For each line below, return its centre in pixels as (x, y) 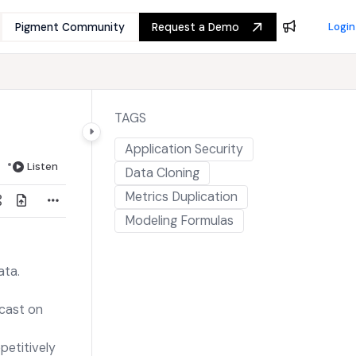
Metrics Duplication (182, 197)
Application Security (184, 149)
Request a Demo (195, 27)
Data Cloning (163, 173)
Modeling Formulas (180, 221)
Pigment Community (70, 27)
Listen (43, 166)
